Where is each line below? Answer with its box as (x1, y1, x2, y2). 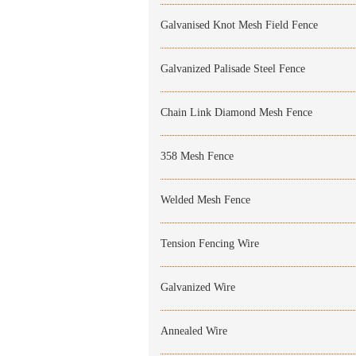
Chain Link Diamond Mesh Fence (161, 106, 312, 118)
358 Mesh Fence (161, 150, 234, 162)
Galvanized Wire (161, 281, 235, 293)
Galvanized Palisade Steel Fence (161, 63, 305, 75)
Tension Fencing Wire (161, 238, 259, 250)
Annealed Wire (161, 325, 227, 337)
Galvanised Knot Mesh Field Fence (161, 19, 318, 31)
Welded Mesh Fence (161, 194, 250, 206)
